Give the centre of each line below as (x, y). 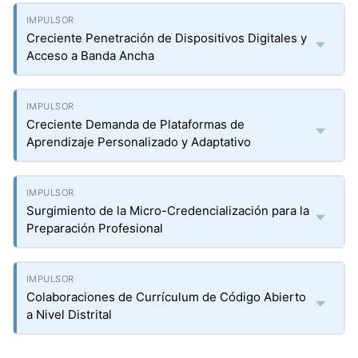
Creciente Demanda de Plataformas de (135, 124)
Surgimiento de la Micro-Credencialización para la (168, 211)
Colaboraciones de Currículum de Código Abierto (166, 297)
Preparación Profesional (95, 228)
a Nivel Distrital (69, 314)
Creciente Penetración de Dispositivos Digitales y (167, 38)
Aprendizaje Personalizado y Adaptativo (139, 142)
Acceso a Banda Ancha (90, 56)
